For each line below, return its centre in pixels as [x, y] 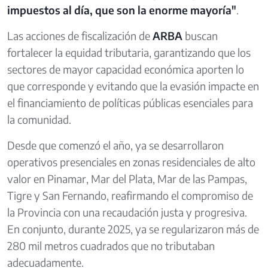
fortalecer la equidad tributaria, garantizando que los [129, 52]
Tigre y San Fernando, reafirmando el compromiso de [130, 195]
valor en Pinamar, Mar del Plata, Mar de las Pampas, [127, 179]
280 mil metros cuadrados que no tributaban [111, 246]
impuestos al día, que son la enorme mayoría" [122, 10]
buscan [200, 36]
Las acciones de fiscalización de [80, 36]
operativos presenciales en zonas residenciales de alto [131, 162]
